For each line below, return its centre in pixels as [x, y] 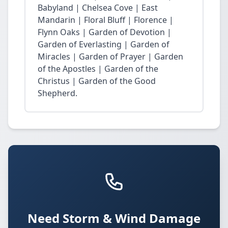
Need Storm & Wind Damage [114, 218]
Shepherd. [58, 93]
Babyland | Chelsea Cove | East [98, 8]
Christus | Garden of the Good [97, 81]
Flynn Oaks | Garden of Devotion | [105, 32]
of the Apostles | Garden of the [98, 69]
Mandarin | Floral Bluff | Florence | [106, 20]
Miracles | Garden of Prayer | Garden [110, 56]
